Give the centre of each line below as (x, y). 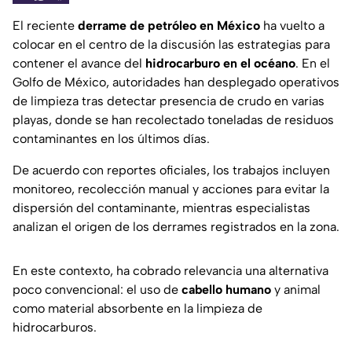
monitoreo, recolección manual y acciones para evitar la (171, 189)
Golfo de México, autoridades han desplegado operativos (176, 82)
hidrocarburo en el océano (220, 64)
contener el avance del (79, 64)
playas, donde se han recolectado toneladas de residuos (173, 120)
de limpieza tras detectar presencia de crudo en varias (169, 101)
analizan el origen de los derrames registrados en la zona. (176, 227)
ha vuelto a (292, 26)
